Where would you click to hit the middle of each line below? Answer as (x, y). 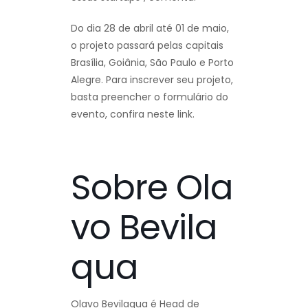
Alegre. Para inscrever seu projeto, (152, 79)
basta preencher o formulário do (150, 97)
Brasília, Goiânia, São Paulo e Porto (152, 62)
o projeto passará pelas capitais (147, 45)
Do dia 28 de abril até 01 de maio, (150, 28)
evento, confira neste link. (133, 114)
